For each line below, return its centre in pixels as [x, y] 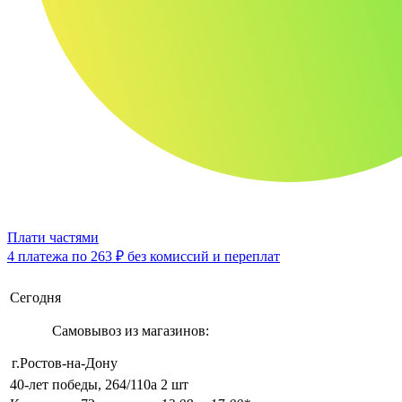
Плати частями [53, 237]
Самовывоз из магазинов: [130, 330]
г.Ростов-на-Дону [65, 363]
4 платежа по [49, 256]
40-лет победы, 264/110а [83, 384]
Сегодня [35, 297]
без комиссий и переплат [202, 256]
